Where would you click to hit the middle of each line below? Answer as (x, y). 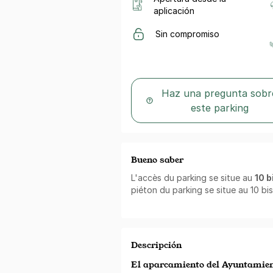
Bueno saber (157, 159)
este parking (219, 108)
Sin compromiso (187, 34)
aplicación (174, 10)
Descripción (157, 244)
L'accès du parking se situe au (193, 177)
